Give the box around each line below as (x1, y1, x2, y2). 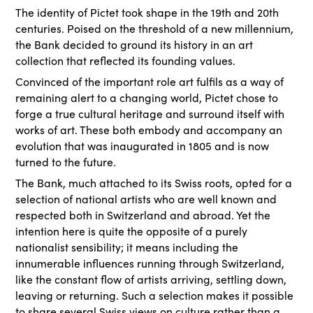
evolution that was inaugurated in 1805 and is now (15, 138, 270, 153)
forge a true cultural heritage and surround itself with (15, 106, 285, 121)
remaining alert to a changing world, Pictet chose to (15, 90, 279, 105)
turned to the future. (15, 154, 117, 169)
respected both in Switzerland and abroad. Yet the (15, 208, 271, 222)
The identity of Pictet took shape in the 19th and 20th (15, 5, 279, 20)
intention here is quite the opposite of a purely (15, 224, 248, 238)
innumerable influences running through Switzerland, (15, 256, 285, 270)
